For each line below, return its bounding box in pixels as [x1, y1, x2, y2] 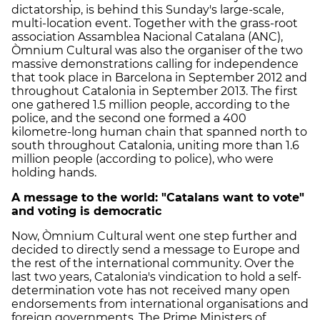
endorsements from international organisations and [11, 296, 309, 311]
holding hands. [11, 165, 96, 179]
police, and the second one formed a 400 [11, 111, 246, 125]
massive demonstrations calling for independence [11, 56, 299, 71]
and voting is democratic [11, 204, 161, 218]
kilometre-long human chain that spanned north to [11, 124, 307, 139]
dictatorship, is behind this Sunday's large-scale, [11, 2, 284, 16]
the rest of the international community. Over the [11, 256, 294, 270]
